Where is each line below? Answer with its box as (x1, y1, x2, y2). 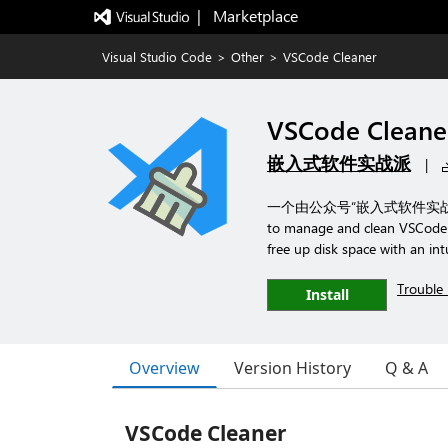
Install (305, 285, 349, 304)
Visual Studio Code (102, 48, 212, 65)
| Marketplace (196, 5, 298, 26)
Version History (234, 357, 351, 379)
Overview (129, 356, 200, 379)
